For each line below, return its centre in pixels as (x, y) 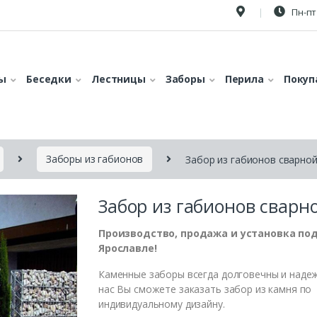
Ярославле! (128, 248)
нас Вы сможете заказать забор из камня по (205, 289)
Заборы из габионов (94, 159)
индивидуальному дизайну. (162, 304)
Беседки (49, 79)
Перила (244, 79)
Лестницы (118, 79)
